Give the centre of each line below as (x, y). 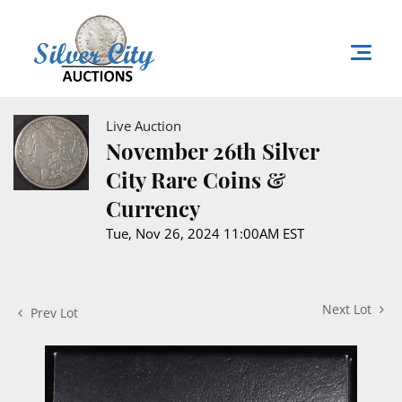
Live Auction (144, 125)
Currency (153, 208)
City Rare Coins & (196, 179)
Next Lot (349, 309)
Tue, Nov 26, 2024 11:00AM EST (205, 233)
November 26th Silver (212, 150)
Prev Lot (52, 312)
